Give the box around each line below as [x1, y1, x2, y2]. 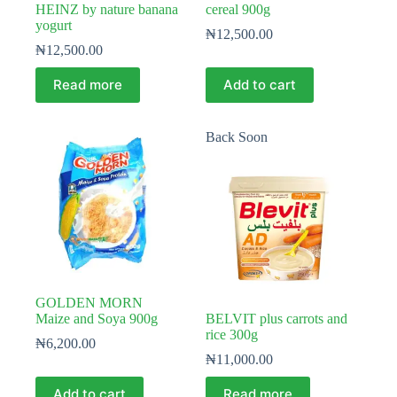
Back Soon [206, 128, 269, 144]
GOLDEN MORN [35, 294, 143, 310]
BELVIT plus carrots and [206, 310, 348, 326]
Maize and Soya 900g [35, 310, 158, 326]
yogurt [35, 17, 72, 33]
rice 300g [206, 326, 259, 342]
